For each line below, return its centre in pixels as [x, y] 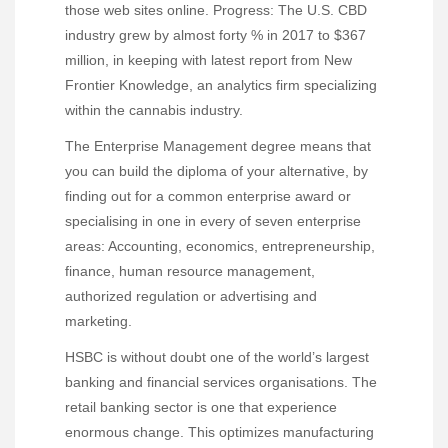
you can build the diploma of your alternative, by [216, 171]
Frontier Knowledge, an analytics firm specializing [221, 85]
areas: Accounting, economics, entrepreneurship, [220, 246]
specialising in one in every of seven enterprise [213, 221]
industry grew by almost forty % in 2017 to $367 [215, 35]
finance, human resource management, [190, 271]
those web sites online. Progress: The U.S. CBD [216, 10]
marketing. [98, 321]
